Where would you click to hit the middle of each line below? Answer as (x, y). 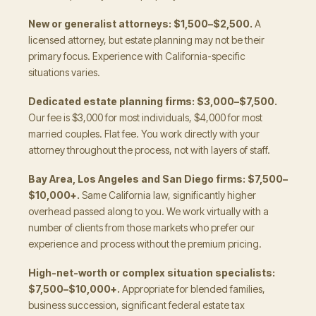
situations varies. (64, 72)
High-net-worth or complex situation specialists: (152, 272)
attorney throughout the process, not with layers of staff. (149, 150)
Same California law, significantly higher (168, 195)
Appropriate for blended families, (193, 288)
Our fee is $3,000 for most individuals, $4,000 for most (145, 117)
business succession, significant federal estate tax (136, 305)
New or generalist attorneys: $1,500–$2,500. (140, 23)
